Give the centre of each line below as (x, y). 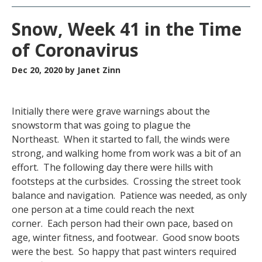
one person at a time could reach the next (103, 209)
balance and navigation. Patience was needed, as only (129, 195)
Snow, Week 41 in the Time (127, 29)
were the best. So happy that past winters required (124, 251)
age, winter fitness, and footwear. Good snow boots (126, 237)
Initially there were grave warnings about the (111, 111)
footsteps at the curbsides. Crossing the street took (126, 181)
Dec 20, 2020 (38, 70)
